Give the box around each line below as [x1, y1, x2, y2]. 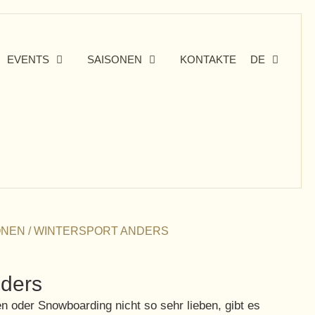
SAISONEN [87, 53, 142, 65]
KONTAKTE [180, 53, 236, 65]
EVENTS [7, 53, 49, 65]
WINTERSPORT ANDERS [34, 225, 169, 238]
